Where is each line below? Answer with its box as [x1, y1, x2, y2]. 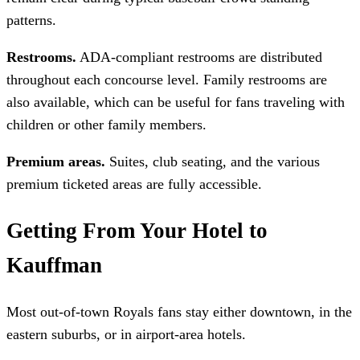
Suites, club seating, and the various [105, 153, 320, 170]
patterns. [6, 12, 56, 29]
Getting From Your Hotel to [6, 218, 268, 243]
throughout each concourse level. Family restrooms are [6, 72, 327, 88]
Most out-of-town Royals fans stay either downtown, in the [6, 304, 352, 321]
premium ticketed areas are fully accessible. [6, 176, 262, 193]
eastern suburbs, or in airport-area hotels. [6, 326, 246, 343]
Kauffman [6, 252, 102, 277]
